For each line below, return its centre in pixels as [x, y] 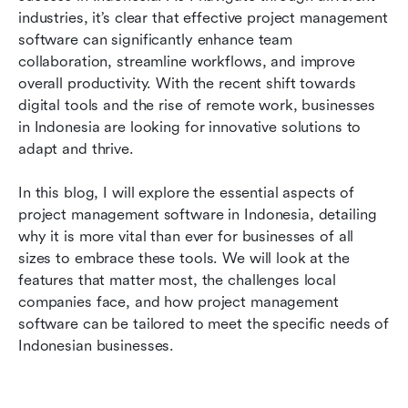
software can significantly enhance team [156, 39]
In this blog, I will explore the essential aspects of [187, 192]
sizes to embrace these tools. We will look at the [184, 258]
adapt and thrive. [76, 148]
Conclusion [75, 221]
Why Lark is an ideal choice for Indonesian [184, 163]
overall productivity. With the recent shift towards [187, 83]
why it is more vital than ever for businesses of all [186, 236]
